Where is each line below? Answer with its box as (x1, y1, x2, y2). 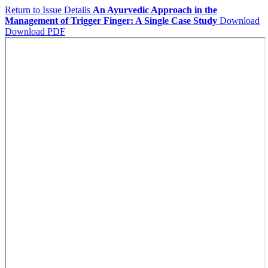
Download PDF (5, 26, 65, 36)
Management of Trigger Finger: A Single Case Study (5, 16, 217, 26)
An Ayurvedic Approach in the (93, 5, 217, 15)
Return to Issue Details (5, 5, 93, 15)
